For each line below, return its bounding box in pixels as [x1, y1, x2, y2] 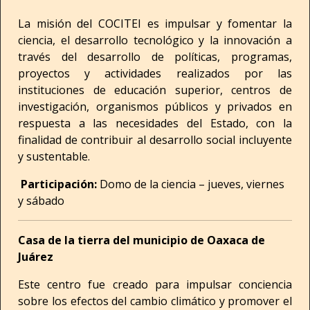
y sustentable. [18, 149, 90, 164]
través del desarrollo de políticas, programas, [18, 49, 292, 64]
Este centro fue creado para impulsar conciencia [18, 277, 292, 292]
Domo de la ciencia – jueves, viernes [100, 176, 284, 192]
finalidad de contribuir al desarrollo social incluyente [18, 132, 292, 147]
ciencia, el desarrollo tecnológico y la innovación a [18, 33, 292, 48]
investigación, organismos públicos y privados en [18, 99, 292, 114]
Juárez [18, 249, 53, 264]
